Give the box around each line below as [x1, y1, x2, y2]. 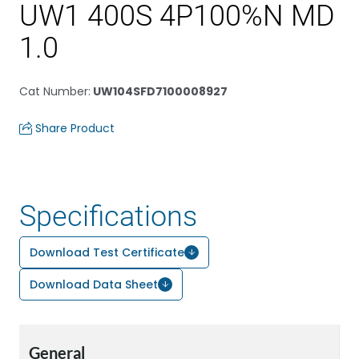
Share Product [35, 120, 115, 136]
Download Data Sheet [30, 276, 158, 292]
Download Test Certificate [30, 244, 184, 260]
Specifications [19, 200, 197, 233]
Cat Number [19, 83, 88, 99]
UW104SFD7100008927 [91, 83, 228, 99]
